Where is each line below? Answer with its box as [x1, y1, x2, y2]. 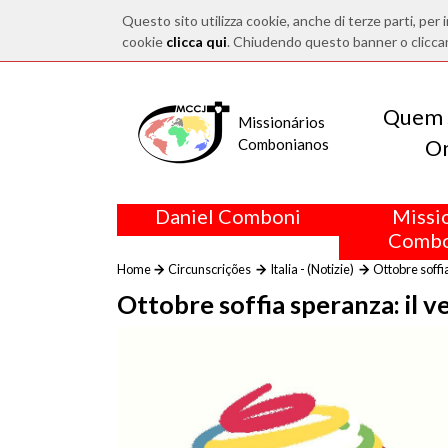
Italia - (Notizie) [270, 261, 354, 277]
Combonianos [238, 135, 329, 153]
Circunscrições [168, 261, 251, 277]
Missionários [238, 113, 325, 131]
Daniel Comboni [155, 204, 301, 228]
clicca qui [166, 33, 227, 50]
